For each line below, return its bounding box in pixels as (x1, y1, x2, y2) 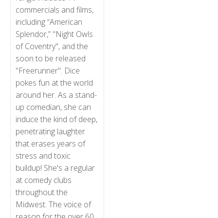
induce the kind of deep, (16, 114, 98, 125)
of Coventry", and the (16, 41, 89, 52)
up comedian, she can (16, 102, 91, 112)
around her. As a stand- (16, 90, 97, 100)
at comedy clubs (16, 175, 72, 185)
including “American (16, 17, 83, 27)
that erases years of (16, 138, 86, 149)
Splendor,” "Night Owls (16, 29, 93, 39)
